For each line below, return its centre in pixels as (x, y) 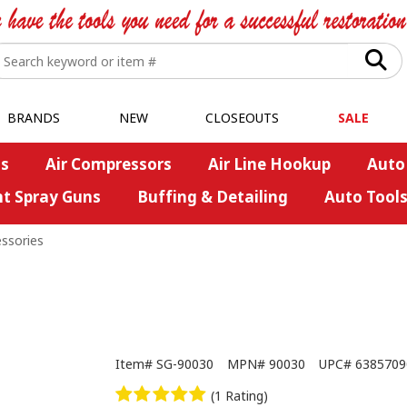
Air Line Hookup (269, 164)
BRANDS (33, 118)
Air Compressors (108, 164)
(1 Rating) (240, 396)
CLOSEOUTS (242, 118)
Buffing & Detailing (212, 197)
